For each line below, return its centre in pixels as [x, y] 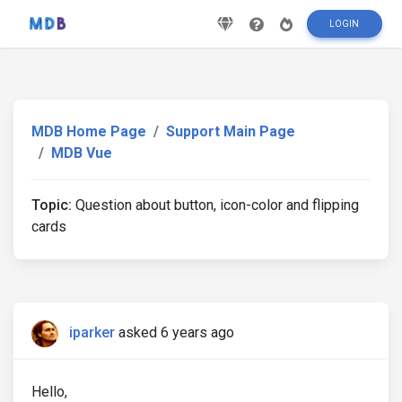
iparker [92, 333]
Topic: [52, 205]
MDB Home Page [89, 131]
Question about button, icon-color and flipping [215, 205]
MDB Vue [82, 153]
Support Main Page [231, 131]
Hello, [49, 392]
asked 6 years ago [176, 333]
